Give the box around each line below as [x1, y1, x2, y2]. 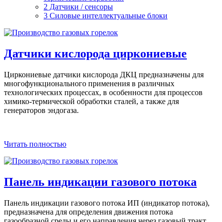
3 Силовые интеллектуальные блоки [44, 11, 167, 20]
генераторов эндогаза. [4, 106, 79, 114]
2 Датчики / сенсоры [44, 2, 113, 11]
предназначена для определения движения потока [4, 207, 173, 216]
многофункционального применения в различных [4, 79, 174, 88]
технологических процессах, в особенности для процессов [4, 88, 203, 97]
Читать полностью [4, 139, 66, 148]
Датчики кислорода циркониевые [4, 47, 187, 60]
